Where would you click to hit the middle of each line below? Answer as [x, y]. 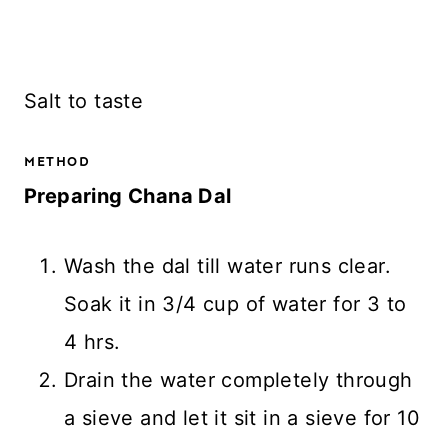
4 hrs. [92, 342]
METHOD [57, 161]
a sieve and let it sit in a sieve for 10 [242, 418]
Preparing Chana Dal [128, 196]
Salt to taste [84, 100]
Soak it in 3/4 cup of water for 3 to [235, 304]
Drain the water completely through [238, 380]
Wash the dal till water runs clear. [227, 266]
